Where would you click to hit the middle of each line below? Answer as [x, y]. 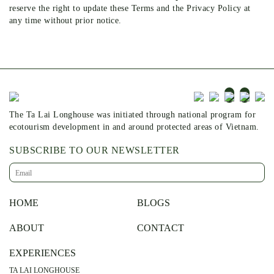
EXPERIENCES [43, 253]
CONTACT [161, 228]
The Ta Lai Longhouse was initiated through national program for [132, 114]
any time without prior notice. [65, 21]
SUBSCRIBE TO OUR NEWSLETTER [94, 150]
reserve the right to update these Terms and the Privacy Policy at [130, 9]
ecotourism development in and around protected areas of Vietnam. [134, 127]
